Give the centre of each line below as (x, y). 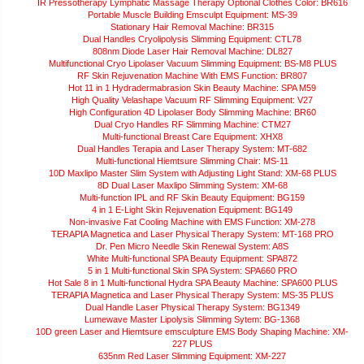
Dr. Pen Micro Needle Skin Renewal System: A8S (192, 247)
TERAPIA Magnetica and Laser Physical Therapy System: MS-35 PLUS (192, 295)
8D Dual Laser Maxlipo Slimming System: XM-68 (192, 186)
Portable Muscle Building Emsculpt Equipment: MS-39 (192, 15)
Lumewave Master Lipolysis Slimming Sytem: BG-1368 (192, 320)
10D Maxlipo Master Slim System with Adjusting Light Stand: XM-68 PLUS (192, 173)
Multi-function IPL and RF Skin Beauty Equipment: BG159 (192, 198)
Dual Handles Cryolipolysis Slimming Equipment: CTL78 (192, 39)
